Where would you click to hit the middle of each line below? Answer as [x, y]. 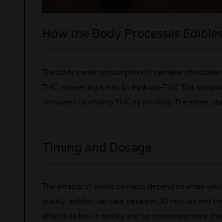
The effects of [68, 187]
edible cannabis [119, 187]
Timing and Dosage [97, 148]
